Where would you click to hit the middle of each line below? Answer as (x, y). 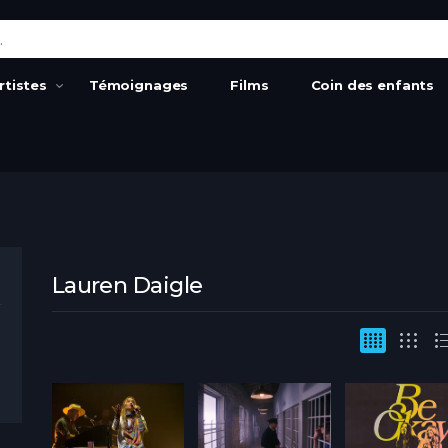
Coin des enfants (372, 85)
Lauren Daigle (127, 285)
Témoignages (138, 85)
